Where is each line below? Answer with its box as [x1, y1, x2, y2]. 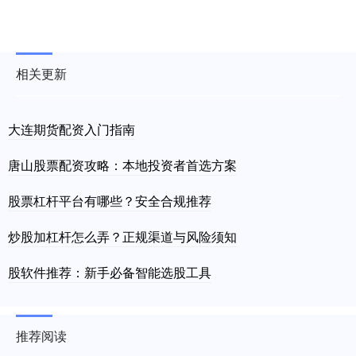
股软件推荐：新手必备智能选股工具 [8, 263, 211, 282]
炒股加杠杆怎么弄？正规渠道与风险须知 [8, 227, 237, 246]
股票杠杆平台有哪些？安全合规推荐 [8, 192, 211, 211]
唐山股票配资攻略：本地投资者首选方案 [8, 156, 237, 175]
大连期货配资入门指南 [8, 120, 135, 139]
